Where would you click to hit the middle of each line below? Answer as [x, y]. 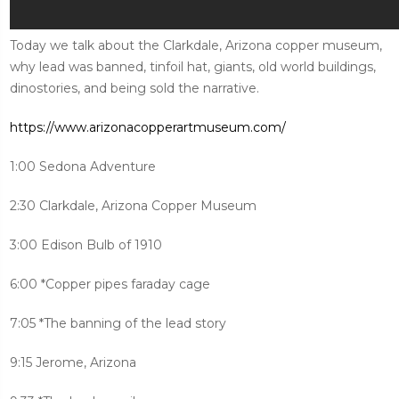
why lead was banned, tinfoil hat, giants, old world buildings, [193, 66]
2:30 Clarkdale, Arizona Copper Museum [133, 205]
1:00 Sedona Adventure [83, 166]
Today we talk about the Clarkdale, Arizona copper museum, [196, 45]
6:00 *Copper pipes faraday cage [110, 284]
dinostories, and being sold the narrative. [134, 88]
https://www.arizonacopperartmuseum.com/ [148, 127]
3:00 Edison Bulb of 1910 [86, 244]
